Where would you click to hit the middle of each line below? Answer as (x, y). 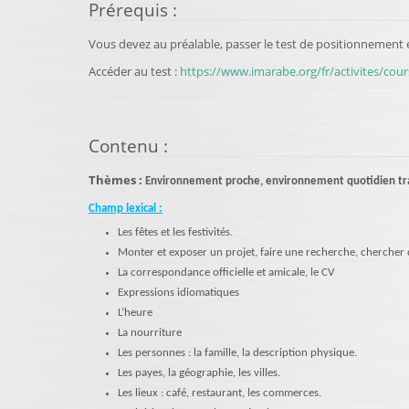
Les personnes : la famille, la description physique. (237, 353)
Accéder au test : (134, 71)
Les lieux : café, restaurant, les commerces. (220, 393)
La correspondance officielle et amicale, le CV (226, 273)
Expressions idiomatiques (178, 293)
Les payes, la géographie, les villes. (199, 373)
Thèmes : (117, 180)
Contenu (124, 146)
